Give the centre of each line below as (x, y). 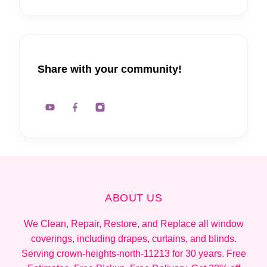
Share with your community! (110, 69)
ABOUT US (133, 198)
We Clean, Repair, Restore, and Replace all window (133, 223)
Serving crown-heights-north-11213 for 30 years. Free (133, 253)
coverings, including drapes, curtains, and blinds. (133, 238)
